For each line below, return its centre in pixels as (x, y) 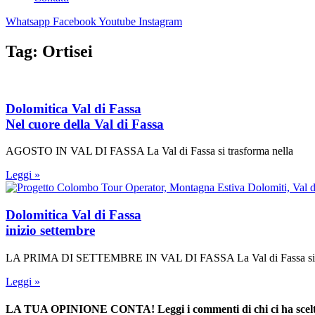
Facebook (75, 21)
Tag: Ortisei (49, 51)
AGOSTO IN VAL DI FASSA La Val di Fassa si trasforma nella (149, 151)
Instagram (160, 21)
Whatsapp (28, 21)
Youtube (117, 21)
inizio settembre (50, 230)
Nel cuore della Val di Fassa (85, 124)
